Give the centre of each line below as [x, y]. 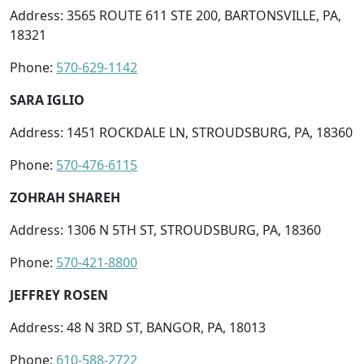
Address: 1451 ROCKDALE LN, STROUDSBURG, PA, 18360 [181, 132]
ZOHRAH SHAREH [65, 197]
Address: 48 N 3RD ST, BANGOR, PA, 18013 [138, 327]
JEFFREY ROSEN [59, 295]
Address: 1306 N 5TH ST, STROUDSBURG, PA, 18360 [165, 230]
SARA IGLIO [47, 100]
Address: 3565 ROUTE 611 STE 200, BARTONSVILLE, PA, [175, 15]
